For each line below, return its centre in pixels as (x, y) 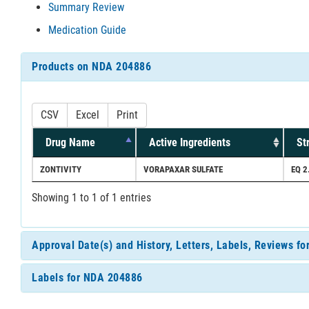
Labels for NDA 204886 (87, 277)
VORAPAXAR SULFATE (183, 169)
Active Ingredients (190, 142)
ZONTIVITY (61, 169)
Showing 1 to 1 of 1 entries (91, 197)
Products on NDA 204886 (91, 66)
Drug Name (70, 142)
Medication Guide (87, 30)
